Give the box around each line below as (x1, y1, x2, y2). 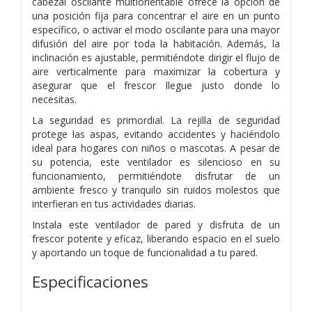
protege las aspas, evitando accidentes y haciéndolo (32, 127, 280, 141)
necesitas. (32, 92, 77, 106)
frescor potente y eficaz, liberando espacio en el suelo (32, 231, 280, 245)
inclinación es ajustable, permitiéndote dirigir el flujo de (32, 50, 280, 64)
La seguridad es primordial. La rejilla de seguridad (32, 113, 280, 127)
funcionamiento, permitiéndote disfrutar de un (32, 169, 280, 182)
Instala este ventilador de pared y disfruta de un (32, 217, 280, 231)
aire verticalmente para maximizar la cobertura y (32, 64, 280, 78)
